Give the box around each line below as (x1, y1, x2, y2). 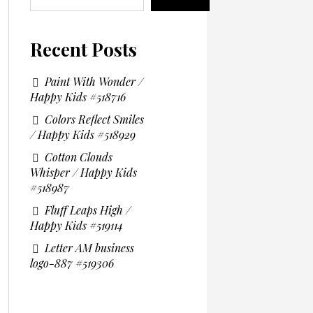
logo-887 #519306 (29, 256, 114, 270)
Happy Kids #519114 (29, 218, 123, 233)
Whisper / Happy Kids (29, 165, 137, 180)
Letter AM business (44, 240, 134, 255)
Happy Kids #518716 (29, 89, 126, 104)
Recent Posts (29, 37, 137, 61)
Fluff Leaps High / (44, 203, 131, 217)
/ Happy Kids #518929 (29, 127, 136, 142)
